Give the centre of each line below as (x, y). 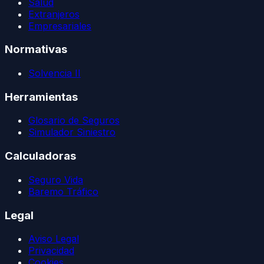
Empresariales (60, 26)
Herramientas (41, 97)
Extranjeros (54, 14)
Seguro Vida (56, 179)
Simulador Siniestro (72, 132)
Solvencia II (55, 73)
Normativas (36, 49)
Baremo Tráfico (63, 191)
